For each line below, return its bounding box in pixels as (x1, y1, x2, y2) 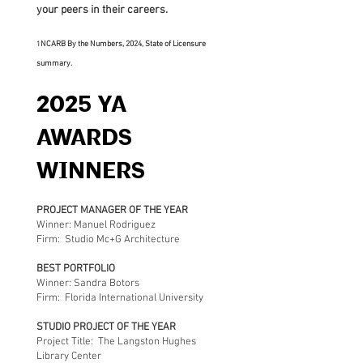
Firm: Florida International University (36, 292, 203, 305)
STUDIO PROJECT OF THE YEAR (36, 321, 176, 334)
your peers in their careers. (36, 3, 168, 17)
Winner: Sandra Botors (36, 277, 142, 290)
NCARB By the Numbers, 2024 (41, 39, 142, 49)
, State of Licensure (142, 39, 206, 49)
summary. (36, 58, 72, 69)
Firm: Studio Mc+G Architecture (36, 233, 180, 246)
